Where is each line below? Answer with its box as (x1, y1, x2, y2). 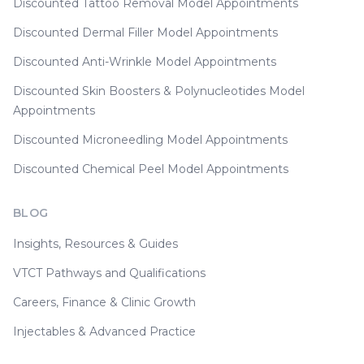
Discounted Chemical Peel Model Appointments (13, 162, 288, 177)
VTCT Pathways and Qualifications (13, 266, 206, 281)
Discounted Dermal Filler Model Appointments (13, 25, 278, 41)
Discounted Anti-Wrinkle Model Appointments (13, 54, 276, 70)
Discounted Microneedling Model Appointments (13, 132, 288, 148)
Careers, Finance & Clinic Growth (13, 295, 196, 310)
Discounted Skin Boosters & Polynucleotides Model (13, 84, 305, 99)
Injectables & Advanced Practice (13, 324, 196, 340)
